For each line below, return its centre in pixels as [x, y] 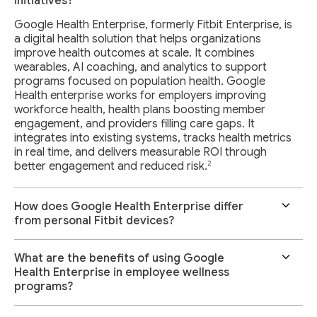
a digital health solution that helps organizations [138, 39]
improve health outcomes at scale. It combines [134, 53]
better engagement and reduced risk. [111, 167]
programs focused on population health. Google [140, 81]
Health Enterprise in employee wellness [122, 273]
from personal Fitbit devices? [94, 221]
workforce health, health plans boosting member [140, 109]
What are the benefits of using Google [119, 259]
